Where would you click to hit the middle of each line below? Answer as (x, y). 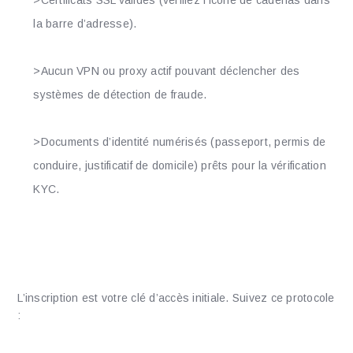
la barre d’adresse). (85, 23)
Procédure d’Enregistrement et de (176, 236)
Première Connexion (113, 262)
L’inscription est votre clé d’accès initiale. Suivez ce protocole (176, 297)
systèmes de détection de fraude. (120, 94)
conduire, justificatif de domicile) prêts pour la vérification (180, 165)
